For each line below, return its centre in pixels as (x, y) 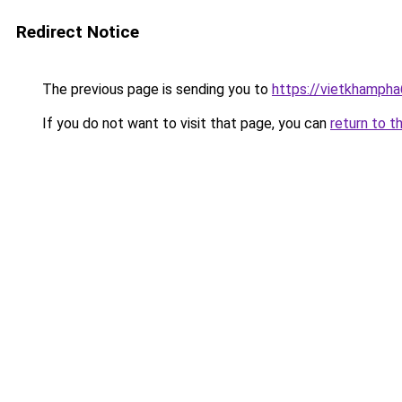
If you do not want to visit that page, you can (184, 123)
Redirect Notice (78, 32)
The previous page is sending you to (155, 89)
